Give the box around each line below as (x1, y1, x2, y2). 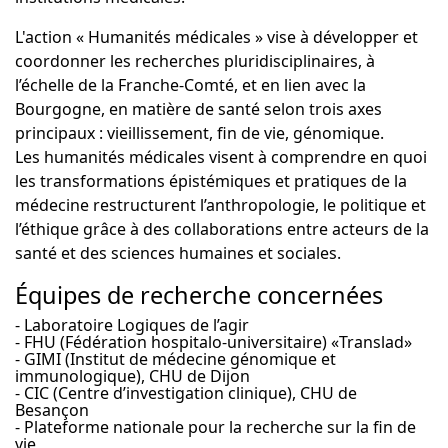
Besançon (15, 399, 89, 421)
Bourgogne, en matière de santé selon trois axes (15, 98, 382, 120)
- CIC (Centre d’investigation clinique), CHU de (15, 382, 357, 404)
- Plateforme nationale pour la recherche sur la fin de (15, 416, 416, 438)
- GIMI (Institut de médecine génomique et (15, 348, 336, 370)
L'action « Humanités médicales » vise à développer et (15, 26, 418, 48)
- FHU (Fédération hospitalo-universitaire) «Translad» (15, 331, 412, 353)
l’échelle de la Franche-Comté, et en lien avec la (15, 74, 366, 96)
